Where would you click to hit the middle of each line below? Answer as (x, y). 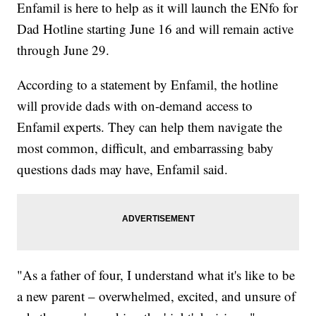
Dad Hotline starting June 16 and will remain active (156, 29)
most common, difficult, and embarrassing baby (146, 148)
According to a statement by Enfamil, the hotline (148, 85)
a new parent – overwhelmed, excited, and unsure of (157, 296)
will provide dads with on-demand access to (135, 106)
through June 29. (63, 50)
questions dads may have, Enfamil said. (123, 169)
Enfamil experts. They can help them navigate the (150, 127)
